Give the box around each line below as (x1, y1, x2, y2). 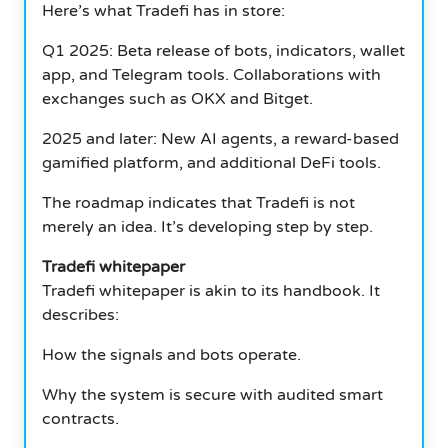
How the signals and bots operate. (42, 344, 301, 365)
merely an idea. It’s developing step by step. (42, 216, 373, 237)
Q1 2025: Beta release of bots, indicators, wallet (42, 40, 405, 61)
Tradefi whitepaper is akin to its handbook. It (42, 280, 380, 301)
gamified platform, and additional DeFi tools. (42, 152, 381, 173)
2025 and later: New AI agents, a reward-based (42, 128, 399, 149)
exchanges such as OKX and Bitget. (42, 88, 313, 109)
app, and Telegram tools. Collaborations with (42, 64, 381, 85)
